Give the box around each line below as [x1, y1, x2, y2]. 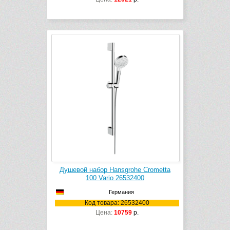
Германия [108, 189, 134, 196]
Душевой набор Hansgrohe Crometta [60, 166, 170, 174]
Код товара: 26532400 [85, 199, 149, 207]
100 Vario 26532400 [86, 174, 144, 182]
